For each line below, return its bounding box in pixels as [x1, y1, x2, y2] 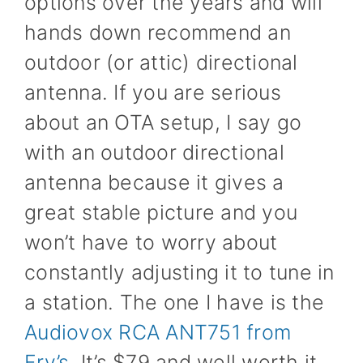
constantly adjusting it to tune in [24, 259, 335, 284]
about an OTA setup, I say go [24, 109, 301, 135]
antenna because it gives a [24, 169, 284, 194]
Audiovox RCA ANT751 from [24, 319, 291, 344]
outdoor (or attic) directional [24, 49, 298, 75]
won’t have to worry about [24, 229, 278, 254]
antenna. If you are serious [24, 79, 281, 105]
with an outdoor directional [24, 139, 284, 164]
